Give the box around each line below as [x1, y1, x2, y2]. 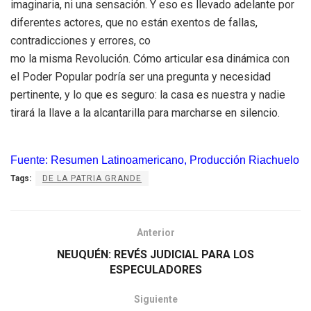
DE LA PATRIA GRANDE [42, 173, 142, 183]
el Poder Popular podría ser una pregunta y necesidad [10, 69, 271, 83]
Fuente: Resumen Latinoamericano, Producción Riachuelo [10, 153, 299, 166]
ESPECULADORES [109, 262, 202, 276]
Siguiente [133, 293, 178, 305]
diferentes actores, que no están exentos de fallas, [10, 15, 258, 29]
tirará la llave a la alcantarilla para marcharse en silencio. [10, 106, 280, 119]
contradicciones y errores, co [10, 33, 151, 47]
